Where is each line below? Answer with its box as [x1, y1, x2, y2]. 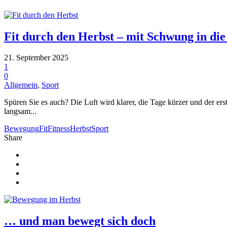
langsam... [4, 107, 36, 116]
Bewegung [4, 124, 39, 133]
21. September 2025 [4, 53, 68, 62]
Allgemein [4, 81, 37, 90]
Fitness [48, 124, 70, 133]
